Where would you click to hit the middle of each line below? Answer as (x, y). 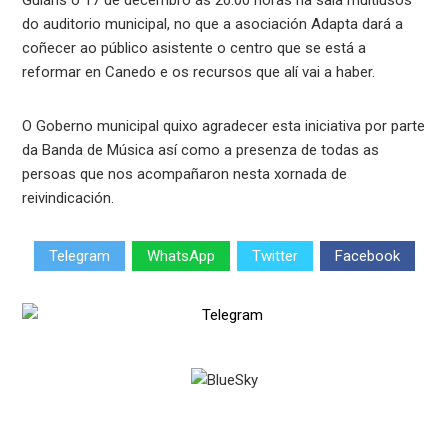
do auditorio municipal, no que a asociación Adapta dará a (213, 23)
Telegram (79, 256)
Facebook (367, 256)
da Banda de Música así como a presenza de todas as (201, 149)
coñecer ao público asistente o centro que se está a (194, 47)
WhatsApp (180, 256)
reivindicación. (68, 197)
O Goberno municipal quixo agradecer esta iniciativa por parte (224, 125)
